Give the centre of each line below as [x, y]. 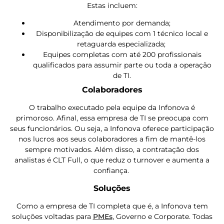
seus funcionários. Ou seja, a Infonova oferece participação [112, 129]
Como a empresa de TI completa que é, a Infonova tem [112, 206]
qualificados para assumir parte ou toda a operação [122, 65]
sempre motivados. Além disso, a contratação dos [112, 150]
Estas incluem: [112, 6]
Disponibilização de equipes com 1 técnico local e [122, 34]
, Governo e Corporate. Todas [162, 216]
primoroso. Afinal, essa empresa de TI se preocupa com [112, 118]
